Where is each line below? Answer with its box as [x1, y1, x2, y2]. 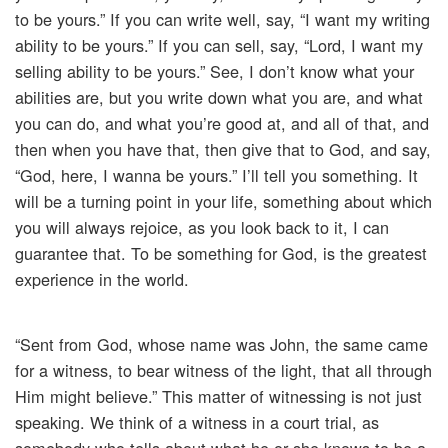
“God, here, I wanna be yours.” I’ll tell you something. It [15, 163, 418, 188]
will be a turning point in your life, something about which [15, 189, 432, 214]
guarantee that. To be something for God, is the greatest [15, 241, 427, 266]
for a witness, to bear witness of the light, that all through [15, 358, 432, 383]
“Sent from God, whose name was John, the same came [15, 332, 428, 357]
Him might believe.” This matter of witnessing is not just [15, 384, 422, 409]
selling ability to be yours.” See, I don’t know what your [15, 59, 414, 84]
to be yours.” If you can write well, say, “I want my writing [15, 7, 430, 32]
